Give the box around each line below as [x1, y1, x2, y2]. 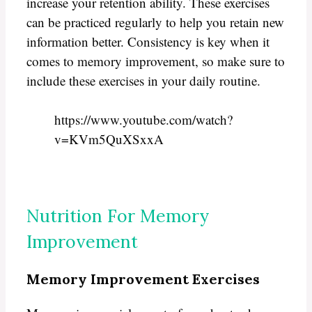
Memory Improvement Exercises [26, 270, 260, 288]
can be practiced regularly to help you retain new [26, 13, 284, 31]
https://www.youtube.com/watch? [54, 111, 233, 129]
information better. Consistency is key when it [26, 32, 270, 50]
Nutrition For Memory [26, 204, 209, 227]
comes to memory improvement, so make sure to [26, 52, 285, 70]
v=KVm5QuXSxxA [54, 130, 164, 148]
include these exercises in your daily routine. [26, 71, 260, 89]
